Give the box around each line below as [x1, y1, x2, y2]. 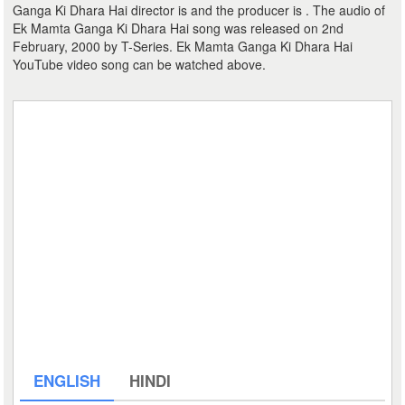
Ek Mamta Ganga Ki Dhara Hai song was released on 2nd [13, 19, 344, 37]
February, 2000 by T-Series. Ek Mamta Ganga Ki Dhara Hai [13, 37, 353, 55]
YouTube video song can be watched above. [13, 55, 267, 73]
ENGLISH [33, 370, 101, 391]
